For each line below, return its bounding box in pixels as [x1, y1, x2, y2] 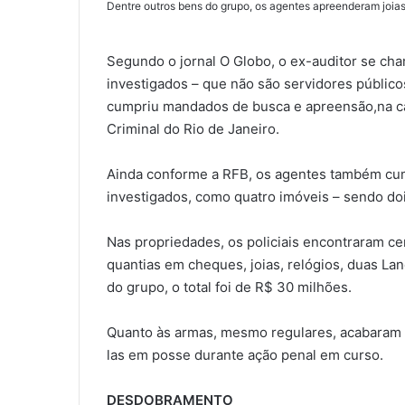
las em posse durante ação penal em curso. [107, 346, 383, 364]
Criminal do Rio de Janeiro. [107, 120, 279, 138]
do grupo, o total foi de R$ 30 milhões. [107, 278, 352, 297]
